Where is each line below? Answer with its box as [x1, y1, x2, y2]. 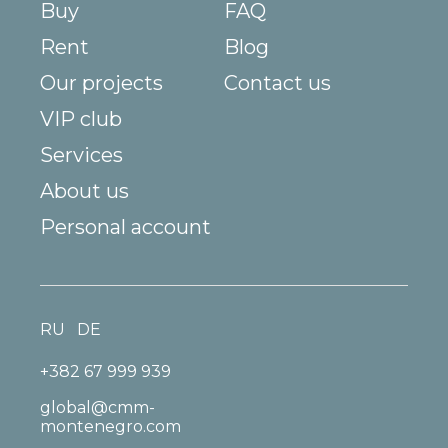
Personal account [40, 214, 211, 239]
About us [40, 178, 129, 203]
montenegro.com [40, 416, 181, 436]
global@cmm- [40, 397, 155, 417]
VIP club [40, 106, 122, 131]
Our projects [40, 70, 163, 95]
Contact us [224, 70, 331, 95]
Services [40, 142, 123, 167]
